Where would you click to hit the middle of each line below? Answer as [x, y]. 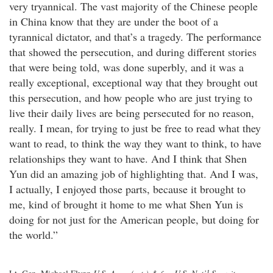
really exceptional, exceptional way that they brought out [133, 83]
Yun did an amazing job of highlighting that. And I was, [134, 174]
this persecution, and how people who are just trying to [131, 98]
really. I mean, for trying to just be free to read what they [135, 128]
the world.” [34, 235]
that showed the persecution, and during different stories [133, 52]
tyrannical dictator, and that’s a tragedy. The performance [135, 37]
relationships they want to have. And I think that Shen [128, 159]
